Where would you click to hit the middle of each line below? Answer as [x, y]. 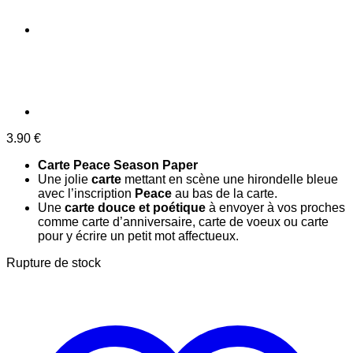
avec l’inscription [86, 193]
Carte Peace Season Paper [118, 165]
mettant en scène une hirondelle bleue [230, 179]
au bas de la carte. [225, 193]
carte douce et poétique [135, 207]
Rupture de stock [54, 262]
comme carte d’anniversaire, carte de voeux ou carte [183, 221]
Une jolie [65, 179]
